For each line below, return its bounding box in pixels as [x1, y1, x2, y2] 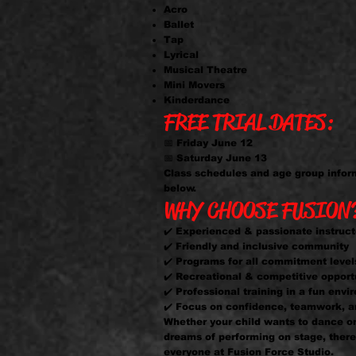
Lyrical [164, 49, 199, 60]
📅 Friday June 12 [164, 137, 253, 149]
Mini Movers [164, 79, 225, 91]
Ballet [164, 19, 194, 30]
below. [164, 183, 196, 194]
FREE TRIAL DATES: [164, 108, 333, 136]
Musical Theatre [164, 64, 247, 75]
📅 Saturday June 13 [164, 153, 267, 164]
